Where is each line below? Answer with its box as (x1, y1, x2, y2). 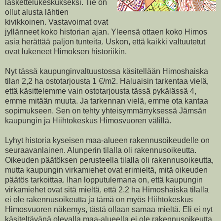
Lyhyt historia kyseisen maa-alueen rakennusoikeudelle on (5, 136, 210, 145)
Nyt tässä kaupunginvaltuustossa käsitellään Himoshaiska (5, 67, 208, 75)
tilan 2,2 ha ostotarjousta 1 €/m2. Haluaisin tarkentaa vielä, (5, 76, 209, 85)
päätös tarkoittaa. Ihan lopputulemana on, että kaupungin (5, 175, 203, 184)
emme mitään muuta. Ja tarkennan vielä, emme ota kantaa (5, 96, 208, 105)
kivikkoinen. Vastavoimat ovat (5, 17, 108, 26)
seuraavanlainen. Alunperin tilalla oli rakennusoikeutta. (5, 146, 196, 154)
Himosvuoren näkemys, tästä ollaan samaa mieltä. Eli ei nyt (5, 205, 213, 214)
